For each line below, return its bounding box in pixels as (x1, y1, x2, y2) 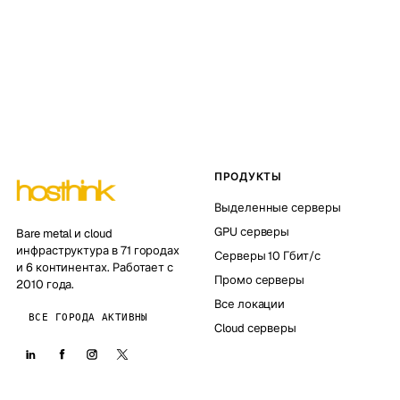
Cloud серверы (214, 321, 297, 336)
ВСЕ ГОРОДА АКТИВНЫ (29, 311, 148, 323)
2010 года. (16, 277, 75, 292)
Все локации (214, 296, 286, 312)
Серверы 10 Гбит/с (214, 248, 321, 263)
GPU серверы (214, 224, 290, 239)
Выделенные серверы (214, 200, 341, 215)
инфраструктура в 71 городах (16, 243, 180, 258)
